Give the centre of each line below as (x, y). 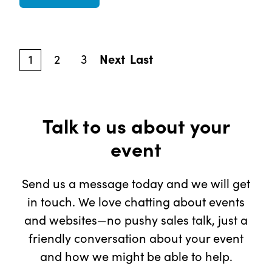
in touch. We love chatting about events (136, 202)
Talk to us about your (136, 125)
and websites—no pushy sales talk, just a (136, 220)
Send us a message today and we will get (136, 183)
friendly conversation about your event (136, 238)
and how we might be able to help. (136, 256)
